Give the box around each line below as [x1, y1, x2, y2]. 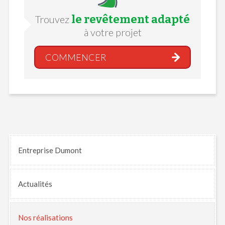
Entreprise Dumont [18, 145, 82, 155]
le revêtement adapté [71, 12, 190, 26]
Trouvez [35, 13, 71, 25]
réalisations [33, 212, 73, 222]
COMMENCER [45, 51, 106, 63]
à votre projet [83, 26, 142, 38]
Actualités [18, 179, 52, 188]
